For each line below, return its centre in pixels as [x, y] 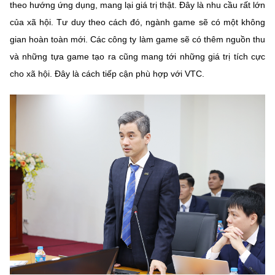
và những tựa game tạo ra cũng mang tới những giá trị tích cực [137, 56]
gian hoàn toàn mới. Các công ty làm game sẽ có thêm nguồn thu [137, 39]
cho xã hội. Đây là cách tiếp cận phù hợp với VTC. [107, 73]
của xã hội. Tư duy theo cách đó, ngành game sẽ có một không [137, 22]
